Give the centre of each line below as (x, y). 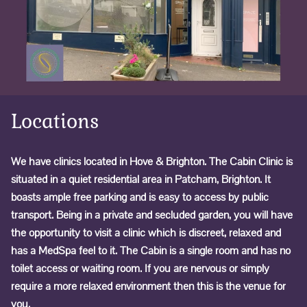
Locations (55, 121)
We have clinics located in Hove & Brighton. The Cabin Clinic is (152, 161)
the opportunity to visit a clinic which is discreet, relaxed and (146, 232)
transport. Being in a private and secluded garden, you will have (152, 214)
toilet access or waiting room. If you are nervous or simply (140, 268)
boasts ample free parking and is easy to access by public (140, 197)
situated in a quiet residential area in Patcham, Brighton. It (141, 179)
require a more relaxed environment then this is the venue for (148, 286)
